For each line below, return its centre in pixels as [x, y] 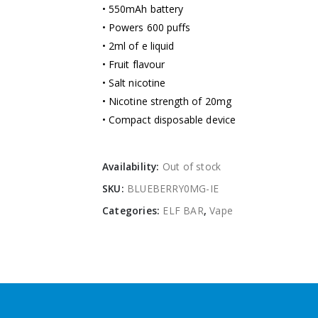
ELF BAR [183, 210]
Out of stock [192, 166]
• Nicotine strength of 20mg [167, 101]
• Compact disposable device [169, 119]
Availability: [132, 166]
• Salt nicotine [134, 82]
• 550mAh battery [143, 9]
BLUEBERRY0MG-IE [173, 188]
